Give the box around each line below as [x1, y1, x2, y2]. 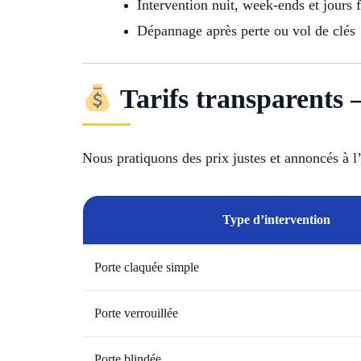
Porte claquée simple [94, 260, 199, 275]
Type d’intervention [222, 213, 330, 227]
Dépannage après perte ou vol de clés [137, 23, 355, 39]
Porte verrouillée [94, 306, 178, 321]
